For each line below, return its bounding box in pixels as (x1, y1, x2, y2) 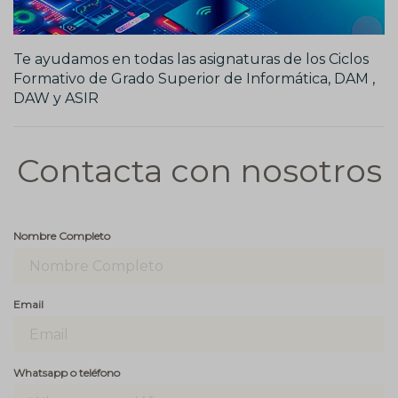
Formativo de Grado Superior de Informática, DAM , (13, 70, 375, 88)
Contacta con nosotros (16, 151, 382, 191)
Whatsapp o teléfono (13, 366, 120, 380)
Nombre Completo (13, 229, 110, 243)
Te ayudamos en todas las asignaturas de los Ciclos (13, 51, 369, 68)
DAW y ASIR (13, 90, 99, 107)
